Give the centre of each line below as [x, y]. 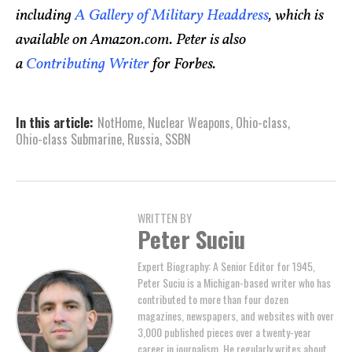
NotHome [120, 123]
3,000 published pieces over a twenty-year [224, 332]
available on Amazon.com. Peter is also [131, 40]
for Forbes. [183, 65]
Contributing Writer [88, 65]
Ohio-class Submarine [69, 139]
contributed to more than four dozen [213, 299]
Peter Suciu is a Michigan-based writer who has [234, 283]
